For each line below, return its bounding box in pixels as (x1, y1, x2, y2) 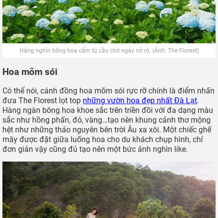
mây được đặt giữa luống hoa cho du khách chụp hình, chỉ (2, 134, 203, 144)
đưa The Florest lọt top (2, 95, 83, 105)
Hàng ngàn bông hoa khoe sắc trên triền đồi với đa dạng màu (2, 105, 213, 115)
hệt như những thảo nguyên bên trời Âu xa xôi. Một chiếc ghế (2, 125, 211, 134)
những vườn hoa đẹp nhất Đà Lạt (83, 95, 197, 105)
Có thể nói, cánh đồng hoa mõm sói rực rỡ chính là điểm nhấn (2, 86, 215, 95)
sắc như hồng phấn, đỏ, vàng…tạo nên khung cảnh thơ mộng (2, 115, 211, 125)
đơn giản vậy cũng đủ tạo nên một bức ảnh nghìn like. (2, 144, 188, 154)
